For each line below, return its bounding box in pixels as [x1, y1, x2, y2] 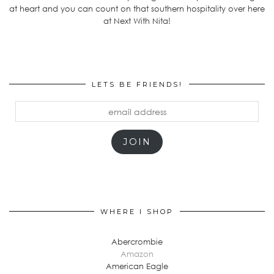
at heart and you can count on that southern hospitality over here [9, 4, 265, 14]
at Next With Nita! [103, 16, 171, 26]
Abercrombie [111, 236, 163, 246]
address [15, 114, 45, 124]
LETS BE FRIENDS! [91, 80, 183, 89]
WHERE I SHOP [100, 207, 174, 216]
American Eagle [106, 261, 168, 271]
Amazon [120, 248, 154, 259]
